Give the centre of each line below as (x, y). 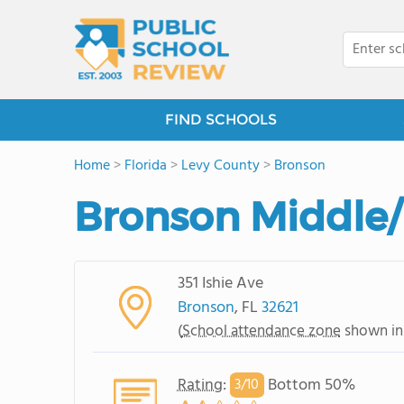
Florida (146, 166)
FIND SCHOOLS (221, 119)
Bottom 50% (309, 385)
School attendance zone (261, 331)
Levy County (220, 166)
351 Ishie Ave (220, 283)
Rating (200, 385)
